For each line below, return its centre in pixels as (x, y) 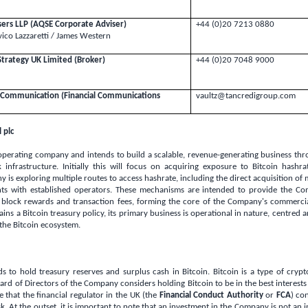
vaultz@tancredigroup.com (245, 96)
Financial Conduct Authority (211, 295)
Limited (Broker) (73, 60)
